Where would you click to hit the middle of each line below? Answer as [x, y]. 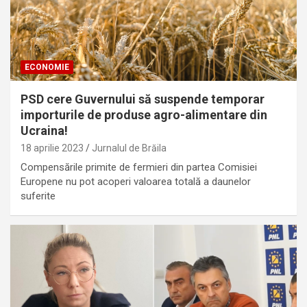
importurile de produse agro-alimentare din [144, 115]
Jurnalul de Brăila [129, 148]
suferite [38, 196]
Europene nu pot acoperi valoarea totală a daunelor [136, 182]
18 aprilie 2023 [52, 148]
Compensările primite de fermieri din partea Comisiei [139, 168]
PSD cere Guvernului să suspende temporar [143, 99]
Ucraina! [44, 131]
